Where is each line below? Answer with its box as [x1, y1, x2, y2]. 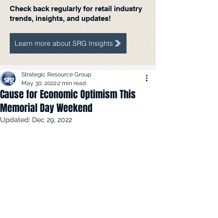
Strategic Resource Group [21, 71, 91, 78]
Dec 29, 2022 [32, 116, 72, 124]
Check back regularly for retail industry [10, 4, 142, 13]
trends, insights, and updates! [10, 14, 111, 22]
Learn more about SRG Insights [15, 39, 113, 48]
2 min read [57, 80, 86, 87]
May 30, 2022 [21, 80, 56, 87]
